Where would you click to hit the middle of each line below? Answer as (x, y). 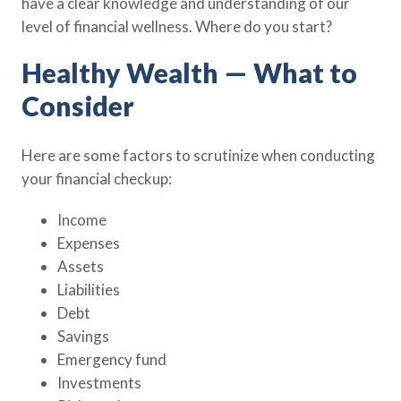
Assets (81, 266)
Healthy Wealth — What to (189, 73)
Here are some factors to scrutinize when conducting (198, 155)
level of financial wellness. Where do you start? (177, 26)
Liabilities (89, 290)
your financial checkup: (97, 179)
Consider (78, 106)
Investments (99, 383)
